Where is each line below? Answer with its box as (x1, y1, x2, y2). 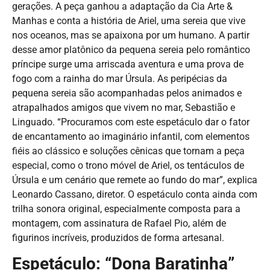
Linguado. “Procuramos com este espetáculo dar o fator (12, 116, 250, 128)
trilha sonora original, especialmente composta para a (12, 202, 240, 215)
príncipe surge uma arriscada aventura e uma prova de (12, 58, 243, 70)
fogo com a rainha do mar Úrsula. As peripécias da (12, 72, 227, 84)
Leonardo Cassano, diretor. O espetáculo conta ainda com (12, 188, 257, 200)
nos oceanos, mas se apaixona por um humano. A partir (12, 29, 250, 41)
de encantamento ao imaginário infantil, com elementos (12, 130, 250, 142)
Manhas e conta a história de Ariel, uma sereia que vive (12, 14, 245, 27)
